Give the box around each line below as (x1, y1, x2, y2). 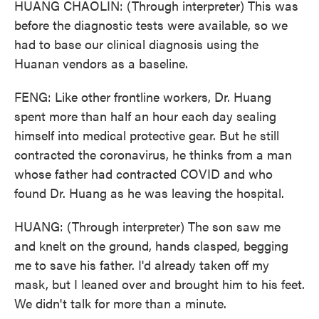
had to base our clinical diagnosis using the (14, 35, 258, 53)
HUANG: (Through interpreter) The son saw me (14, 217, 281, 235)
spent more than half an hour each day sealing (14, 107, 276, 125)
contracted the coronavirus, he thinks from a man (14, 145, 292, 163)
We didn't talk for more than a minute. (14, 294, 226, 312)
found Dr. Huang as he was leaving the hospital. (14, 184, 284, 202)
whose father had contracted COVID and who (14, 164, 273, 182)
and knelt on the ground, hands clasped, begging (14, 236, 288, 254)
